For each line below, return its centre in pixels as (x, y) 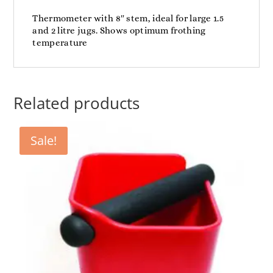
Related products (77, 103)
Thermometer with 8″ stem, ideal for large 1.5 (128, 18)
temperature (60, 42)
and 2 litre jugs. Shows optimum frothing (119, 30)
